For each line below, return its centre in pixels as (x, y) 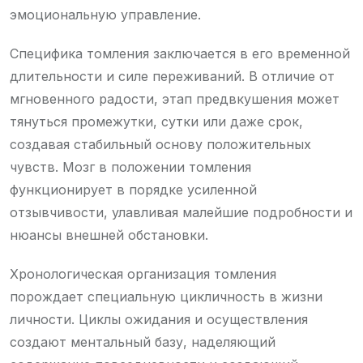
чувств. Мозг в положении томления (130, 167)
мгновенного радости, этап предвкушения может (175, 98)
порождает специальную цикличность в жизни (166, 296)
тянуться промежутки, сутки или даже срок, (156, 121)
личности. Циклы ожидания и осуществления (159, 319)
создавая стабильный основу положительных (160, 144)
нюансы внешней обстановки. (109, 235)
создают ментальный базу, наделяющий (143, 342)
